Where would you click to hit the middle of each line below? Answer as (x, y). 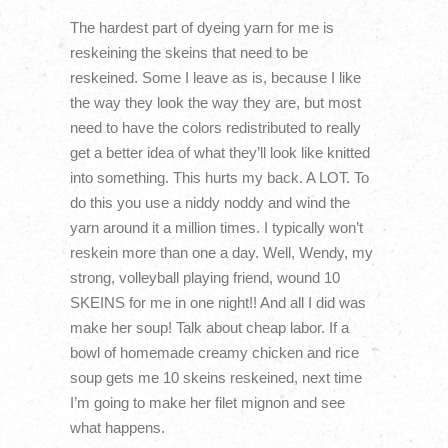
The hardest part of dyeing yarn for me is (201, 27)
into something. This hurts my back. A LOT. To (219, 177)
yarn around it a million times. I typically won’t (216, 227)
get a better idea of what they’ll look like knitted (219, 152)
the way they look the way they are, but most (215, 102)
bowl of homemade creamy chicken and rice (214, 352)
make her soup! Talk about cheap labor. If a (209, 327)
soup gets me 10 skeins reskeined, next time (215, 377)
